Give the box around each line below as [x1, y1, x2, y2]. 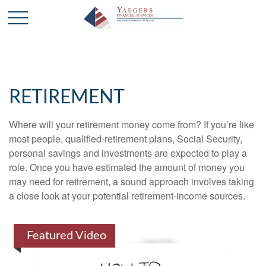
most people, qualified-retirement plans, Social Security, [9, 132, 242, 145]
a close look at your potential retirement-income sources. [9, 189, 245, 202]
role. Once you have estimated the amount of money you [9, 160, 245, 174]
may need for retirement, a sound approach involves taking [9, 175, 254, 188]
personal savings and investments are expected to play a [9, 146, 247, 160]
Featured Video [27, 230, 106, 242]
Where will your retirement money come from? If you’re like [9, 118, 254, 131]
